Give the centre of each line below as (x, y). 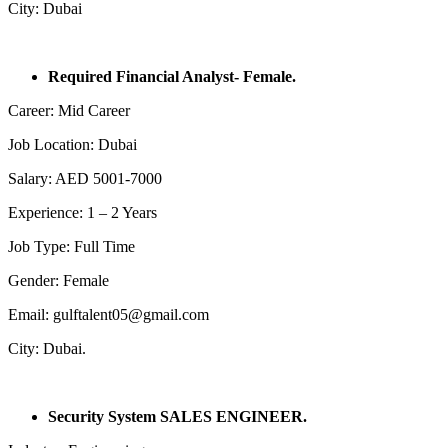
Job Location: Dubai (72, 144)
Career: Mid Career (69, 110)
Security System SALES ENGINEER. (177, 416)
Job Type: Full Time (71, 246)
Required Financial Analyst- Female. (172, 76)
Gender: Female (58, 280)
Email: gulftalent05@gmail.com (108, 314)
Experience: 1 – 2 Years (82, 212)
